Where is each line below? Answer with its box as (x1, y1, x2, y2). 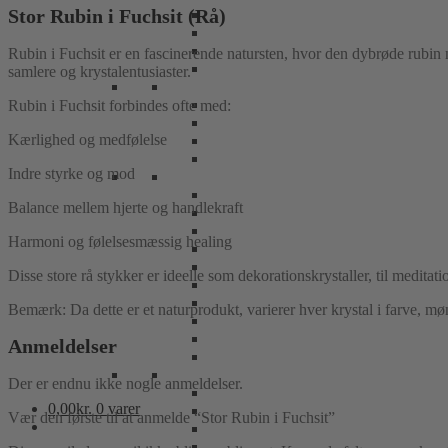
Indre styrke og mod (8, 164, 135, 182)
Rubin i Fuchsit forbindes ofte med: (8, 96, 231, 114)
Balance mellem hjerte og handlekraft (8, 198, 243, 216)
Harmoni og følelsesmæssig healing (8, 232, 232, 250)
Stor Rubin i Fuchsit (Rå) (8, 5, 226, 28)
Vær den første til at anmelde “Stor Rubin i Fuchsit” (8, 409, 335, 427)
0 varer (96, 400, 140, 417)
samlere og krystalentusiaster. (8, 62, 191, 80)
